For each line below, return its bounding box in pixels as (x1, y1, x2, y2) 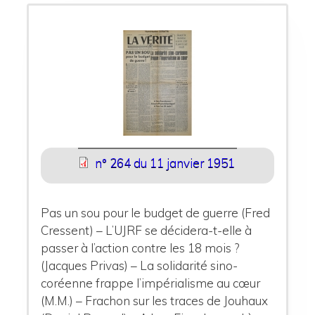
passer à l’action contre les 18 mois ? (41, 240, 240, 255)
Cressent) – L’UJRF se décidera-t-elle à (41, 222, 252, 238)
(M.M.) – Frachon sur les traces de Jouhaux (41, 292, 269, 308)
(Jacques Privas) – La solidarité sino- (41, 257, 238, 273)
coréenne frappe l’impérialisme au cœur (41, 275, 261, 290)
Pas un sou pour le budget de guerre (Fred (41, 205, 271, 220)
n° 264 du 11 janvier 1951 (94, 155, 235, 171)
